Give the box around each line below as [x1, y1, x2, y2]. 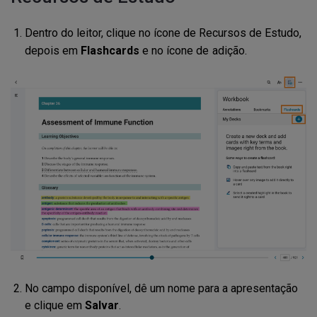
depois [25, 44, 62, 57]
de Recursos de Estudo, [180, 26, 301, 40]
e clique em [25, 298, 85, 312]
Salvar [85, 298, 119, 312]
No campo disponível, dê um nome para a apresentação [25, 281, 298, 295]
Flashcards [81, 44, 139, 57]
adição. [212, 44, 247, 57]
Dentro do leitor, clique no [25, 26, 151, 40]
